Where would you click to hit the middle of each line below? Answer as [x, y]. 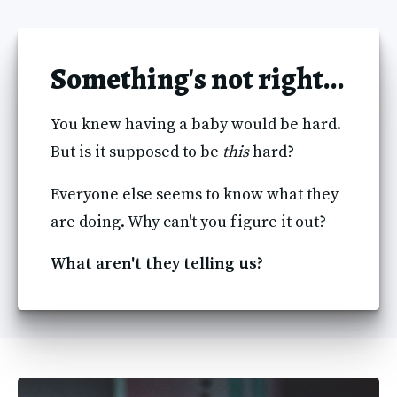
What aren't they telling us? [156, 263]
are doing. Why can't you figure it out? [188, 222]
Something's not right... [197, 79]
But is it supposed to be [136, 152]
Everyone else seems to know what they [194, 194]
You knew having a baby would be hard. [195, 125]
